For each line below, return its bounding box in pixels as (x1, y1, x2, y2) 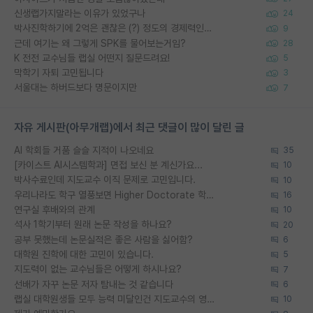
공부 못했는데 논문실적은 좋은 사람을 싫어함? (14, 233, 193, 245)
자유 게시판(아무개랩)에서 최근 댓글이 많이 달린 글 (14, 120, 245, 134)
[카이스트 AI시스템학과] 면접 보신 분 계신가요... (14, 159, 203, 171)
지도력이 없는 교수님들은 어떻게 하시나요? (14, 263, 182, 275)
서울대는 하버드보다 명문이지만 (14, 82, 137, 94)
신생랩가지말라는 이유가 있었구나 (14, 7, 145, 19)
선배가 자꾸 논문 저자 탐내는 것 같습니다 (14, 278, 173, 290)
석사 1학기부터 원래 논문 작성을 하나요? (14, 219, 172, 231)
